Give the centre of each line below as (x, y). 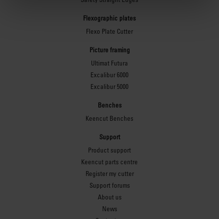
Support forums (109, 185)
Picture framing (109, 49)
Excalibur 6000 (109, 75)
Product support (109, 150)
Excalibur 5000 (109, 87)
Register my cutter (109, 174)
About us (109, 197)
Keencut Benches (109, 118)
